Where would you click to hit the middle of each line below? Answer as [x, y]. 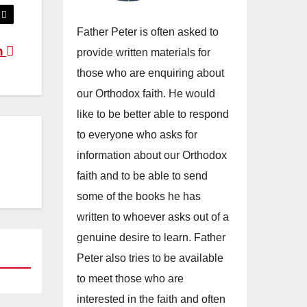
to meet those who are [130, 279]
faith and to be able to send [142, 176]
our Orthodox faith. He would [146, 94]
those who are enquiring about [150, 73]
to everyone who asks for [137, 135]
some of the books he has [139, 197]
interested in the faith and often [151, 299]
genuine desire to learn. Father [151, 238]
